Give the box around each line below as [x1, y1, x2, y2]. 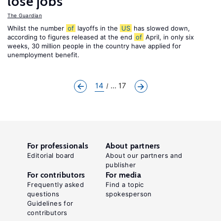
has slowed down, [132, 24, 190, 32]
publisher [106, 161, 136, 169]
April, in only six [144, 33, 194, 41]
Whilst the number [7, 24, 66, 32]
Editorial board [27, 151, 74, 159]
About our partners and [106, 151, 183, 159]
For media [106, 170, 142, 180]
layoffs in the [75, 24, 120, 32]
